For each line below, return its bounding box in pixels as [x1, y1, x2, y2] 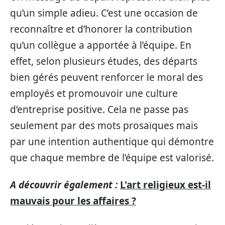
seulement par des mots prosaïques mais [10, 119, 198, 132]
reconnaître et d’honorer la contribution [10, 22, 192, 36]
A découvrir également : [10, 178, 118, 191]
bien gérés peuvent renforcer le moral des [10, 70, 203, 84]
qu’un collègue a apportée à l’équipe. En [10, 38, 191, 52]
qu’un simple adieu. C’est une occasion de [10, 6, 198, 20]
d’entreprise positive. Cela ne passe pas [10, 102, 188, 116]
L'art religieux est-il [120, 178, 211, 191]
